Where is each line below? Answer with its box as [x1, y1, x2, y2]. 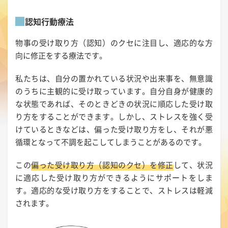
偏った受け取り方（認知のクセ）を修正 [31, 159, 174, 171]
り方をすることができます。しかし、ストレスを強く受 [15, 111, 213, 123]
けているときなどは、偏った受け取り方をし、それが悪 [15, 124, 213, 135]
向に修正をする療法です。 [15, 50, 107, 62]
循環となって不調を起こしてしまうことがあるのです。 [15, 136, 206, 148]
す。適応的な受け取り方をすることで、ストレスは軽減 [15, 185, 213, 196]
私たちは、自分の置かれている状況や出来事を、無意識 [15, 73, 213, 84]
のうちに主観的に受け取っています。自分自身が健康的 [15, 85, 213, 97]
